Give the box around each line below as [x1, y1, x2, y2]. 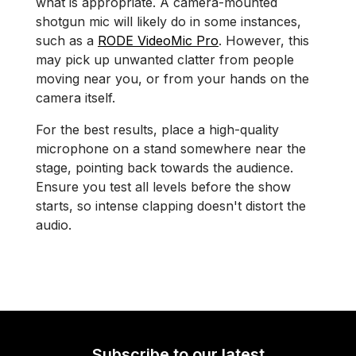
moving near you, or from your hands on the [36, 71, 309, 87]
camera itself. [36, 90, 115, 106]
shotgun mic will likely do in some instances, [36, 14, 301, 29]
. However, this [219, 33, 309, 48]
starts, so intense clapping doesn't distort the [36, 198, 306, 214]
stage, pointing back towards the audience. [36, 160, 293, 176]
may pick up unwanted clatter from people [36, 52, 294, 68]
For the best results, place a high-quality [36, 122, 279, 137]
